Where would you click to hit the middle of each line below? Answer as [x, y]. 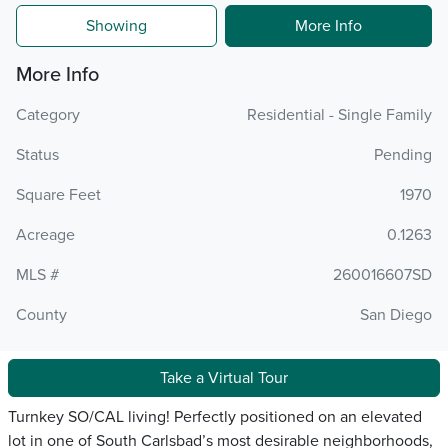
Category [48, 115]
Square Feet [58, 195]
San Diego [396, 315]
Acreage [45, 235]
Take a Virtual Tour [224, 378]
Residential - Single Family [339, 115]
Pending [403, 155]
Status [37, 155]
